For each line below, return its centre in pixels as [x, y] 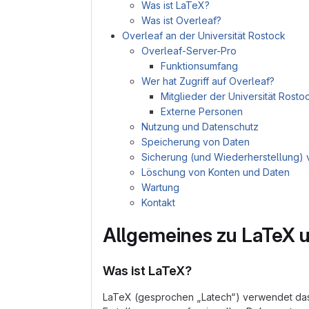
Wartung [160, 187]
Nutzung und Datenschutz [200, 127]
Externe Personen [202, 111]
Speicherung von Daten [196, 142]
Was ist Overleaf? [181, 20]
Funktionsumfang [199, 66]
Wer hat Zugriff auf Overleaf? [208, 81]
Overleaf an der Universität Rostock [204, 36]
